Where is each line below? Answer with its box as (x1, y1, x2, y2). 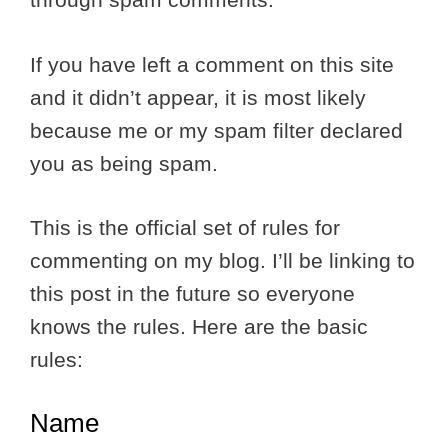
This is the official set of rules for (30, 216, 340, 240)
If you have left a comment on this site (30, 52, 394, 76)
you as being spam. (30, 151, 218, 175)
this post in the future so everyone (30, 282, 355, 306)
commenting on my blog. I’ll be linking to (30, 249, 415, 273)
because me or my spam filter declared (30, 118, 403, 142)
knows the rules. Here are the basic (30, 315, 368, 339)
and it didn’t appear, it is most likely (30, 85, 366, 109)
